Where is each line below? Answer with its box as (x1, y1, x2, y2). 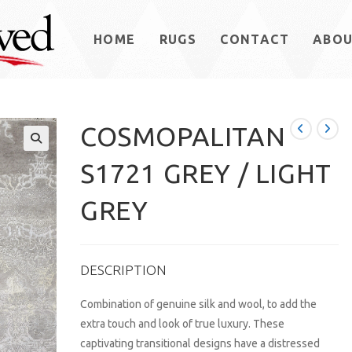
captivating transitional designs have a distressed (80, 337, 321, 350)
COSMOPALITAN (80, 121, 286, 151)
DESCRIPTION (80, 262, 167, 277)
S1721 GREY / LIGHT (80, 158, 332, 188)
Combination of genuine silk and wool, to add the (80, 298, 317, 310)
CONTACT (220, 32, 290, 46)
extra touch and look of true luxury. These (80, 317, 285, 330)
